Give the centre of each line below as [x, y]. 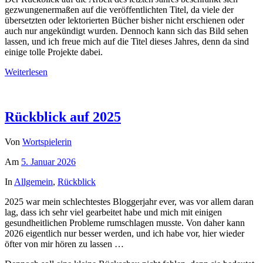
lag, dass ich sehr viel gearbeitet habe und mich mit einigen [113, 213]
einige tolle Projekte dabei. [54, 52]
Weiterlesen [26, 72]
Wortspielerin [47, 142]
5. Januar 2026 [48, 162]
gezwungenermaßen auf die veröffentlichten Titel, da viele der [119, 10]
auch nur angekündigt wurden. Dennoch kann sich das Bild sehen [127, 31]
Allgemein [33, 182]
